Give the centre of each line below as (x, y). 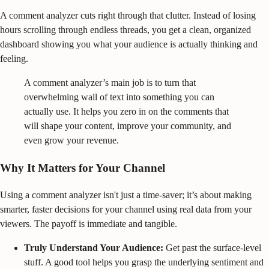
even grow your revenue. (71, 141)
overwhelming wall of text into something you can (119, 97)
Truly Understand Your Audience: (94, 247)
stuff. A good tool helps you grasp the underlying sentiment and (144, 262)
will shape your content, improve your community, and (128, 126)
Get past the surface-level (212, 247)
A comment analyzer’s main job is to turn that (110, 83)
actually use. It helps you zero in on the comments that (126, 112)
